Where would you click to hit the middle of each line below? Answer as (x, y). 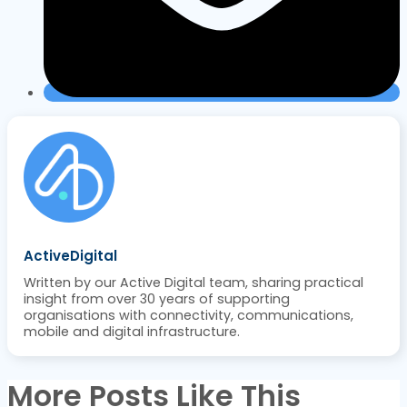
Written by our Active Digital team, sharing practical (193, 283)
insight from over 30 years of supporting (156, 299)
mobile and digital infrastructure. (131, 332)
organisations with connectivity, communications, (188, 316)
